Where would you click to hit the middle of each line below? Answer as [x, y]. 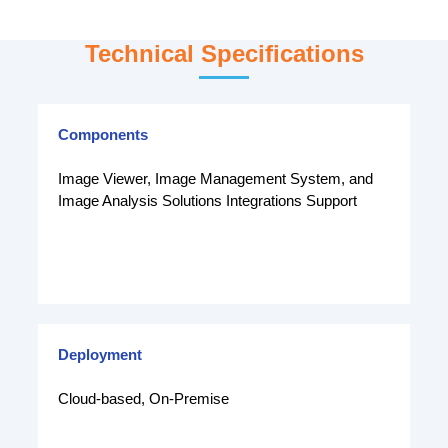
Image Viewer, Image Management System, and [215, 178]
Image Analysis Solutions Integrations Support [207, 200]
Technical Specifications [224, 53]
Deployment [100, 354]
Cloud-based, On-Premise [143, 398]
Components [103, 134]
